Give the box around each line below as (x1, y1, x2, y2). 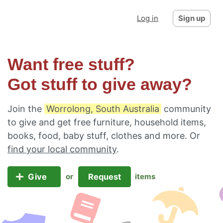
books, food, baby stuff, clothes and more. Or (7, 130, 200, 141)
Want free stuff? (7, 55, 135, 74)
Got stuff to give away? (7, 75, 192, 94)
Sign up (178, 13, 205, 23)
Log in (137, 13, 158, 23)
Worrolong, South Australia (46, 104, 159, 114)
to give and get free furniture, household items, (7, 117, 206, 127)
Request (86, 172, 123, 182)
